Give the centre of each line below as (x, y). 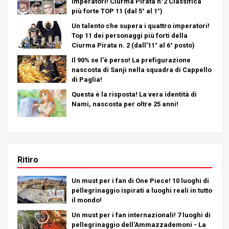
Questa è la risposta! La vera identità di (134, 94)
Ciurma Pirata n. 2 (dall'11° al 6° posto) (133, 45)
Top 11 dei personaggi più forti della (129, 35)
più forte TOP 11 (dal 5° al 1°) (117, 11)
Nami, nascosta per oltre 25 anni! (125, 104)
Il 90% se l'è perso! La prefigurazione (131, 60)
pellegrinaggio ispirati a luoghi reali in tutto (142, 190)
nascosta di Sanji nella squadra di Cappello (141, 70)
